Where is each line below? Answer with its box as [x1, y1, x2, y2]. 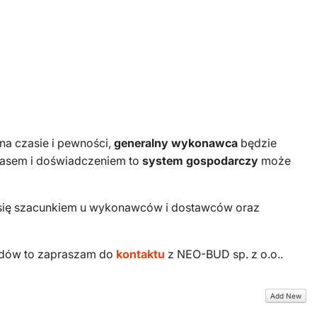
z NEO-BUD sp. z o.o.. [165, 247, 283, 261]
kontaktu [116, 247, 165, 261]
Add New [270, 291, 301, 300]
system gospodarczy [142, 154, 258, 168]
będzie [238, 136, 277, 150]
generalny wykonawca [114, 136, 238, 150]
